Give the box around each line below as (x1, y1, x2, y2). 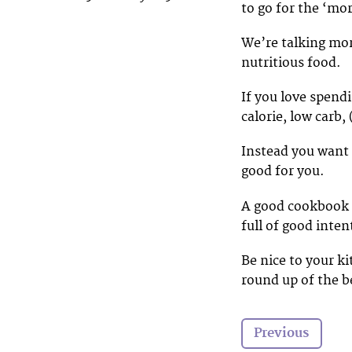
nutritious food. (241, 55, 341, 71)
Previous (254, 325, 310, 342)
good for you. (241, 163, 324, 180)
